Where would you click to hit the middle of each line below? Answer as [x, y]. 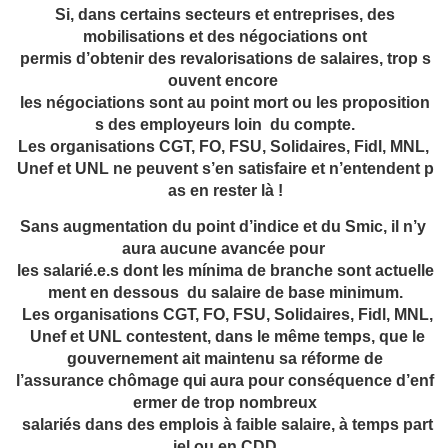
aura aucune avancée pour [225, 249]
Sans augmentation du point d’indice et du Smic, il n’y [225, 227]
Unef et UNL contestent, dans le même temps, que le [225, 337]
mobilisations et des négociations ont [225, 37]
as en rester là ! [225, 191]
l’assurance [62, 381]
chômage [143, 381]
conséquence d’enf [358, 381]
